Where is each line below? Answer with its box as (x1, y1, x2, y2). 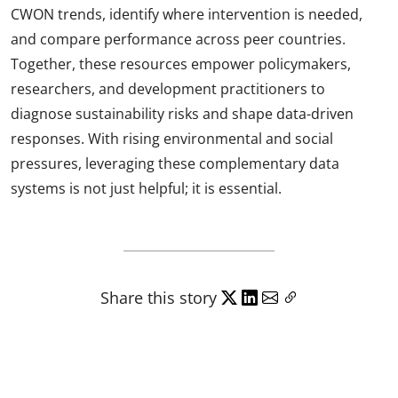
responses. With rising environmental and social (11, 129, 333, 149)
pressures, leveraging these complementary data (11, 154, 339, 174)
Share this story (99, 287, 217, 309)
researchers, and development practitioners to (11, 79, 325, 99)
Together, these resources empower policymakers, (11, 54, 351, 75)
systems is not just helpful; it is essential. (11, 179, 282, 199)
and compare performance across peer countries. (11, 29, 346, 50)
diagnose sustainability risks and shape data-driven (11, 104, 354, 124)
